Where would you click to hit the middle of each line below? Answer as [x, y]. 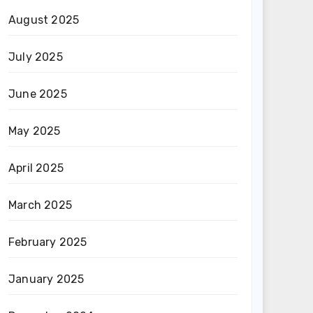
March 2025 [40, 205]
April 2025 [36, 168]
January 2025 [46, 279]
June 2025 [38, 94]
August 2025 [44, 20]
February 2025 [48, 242]
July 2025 [36, 57]
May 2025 [35, 131]
